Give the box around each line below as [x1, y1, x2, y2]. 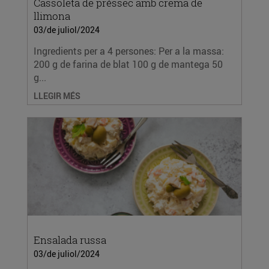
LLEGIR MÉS [34, 90, 80, 101]
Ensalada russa [34, 233, 106, 247]
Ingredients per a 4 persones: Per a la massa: [34, 44, 224, 58]
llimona [34, 9, 70, 23]
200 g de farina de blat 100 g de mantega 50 [34, 58, 223, 71]
